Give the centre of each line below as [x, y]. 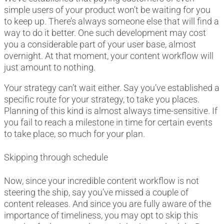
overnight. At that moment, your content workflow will [109, 55]
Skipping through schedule [56, 157]
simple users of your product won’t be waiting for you [107, 9]
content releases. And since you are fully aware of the [107, 204]
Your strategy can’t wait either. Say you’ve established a [112, 87]
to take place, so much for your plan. [74, 133]
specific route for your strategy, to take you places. [102, 99]
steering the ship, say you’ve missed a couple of [96, 192]
